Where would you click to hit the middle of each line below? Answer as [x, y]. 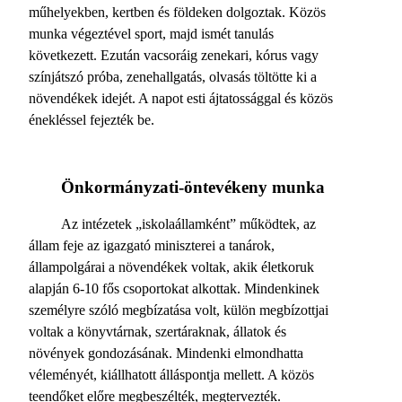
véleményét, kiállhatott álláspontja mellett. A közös [171, 375]
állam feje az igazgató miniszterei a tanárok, [152, 245]
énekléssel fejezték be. [92, 120]
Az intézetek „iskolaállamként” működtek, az [188, 224]
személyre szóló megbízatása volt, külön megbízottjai [179, 310]
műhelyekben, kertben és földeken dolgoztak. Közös [177, 12]
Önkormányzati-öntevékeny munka [193, 187]
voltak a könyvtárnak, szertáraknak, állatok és [157, 332]
